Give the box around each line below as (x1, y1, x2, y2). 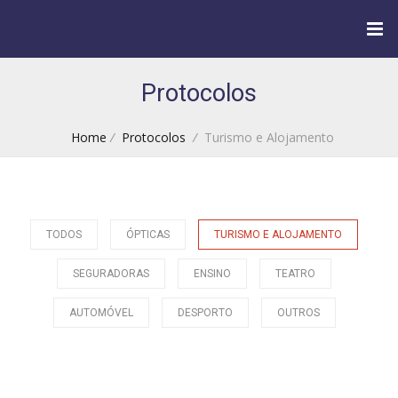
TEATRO (275, 267, 316, 280)
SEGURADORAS (73, 267, 150, 280)
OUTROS (276, 306, 320, 319)
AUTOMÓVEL (68, 306, 133, 319)
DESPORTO (177, 306, 233, 319)
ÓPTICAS (126, 228, 171, 241)
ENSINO (194, 267, 232, 280)
